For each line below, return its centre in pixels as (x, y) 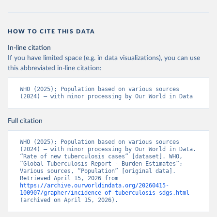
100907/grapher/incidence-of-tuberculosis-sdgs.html (105, 193)
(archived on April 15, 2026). (69, 200)
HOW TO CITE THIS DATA (52, 31)
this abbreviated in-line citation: (55, 68)
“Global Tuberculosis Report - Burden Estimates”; (101, 164)
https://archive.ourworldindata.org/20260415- (94, 186)
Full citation (25, 121)
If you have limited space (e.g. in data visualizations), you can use (104, 58)
